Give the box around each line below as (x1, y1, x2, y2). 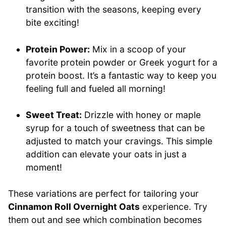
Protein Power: (26, 43, 90, 54)
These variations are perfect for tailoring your (8, 188, 199, 199)
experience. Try (140, 201, 207, 212)
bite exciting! (26, 17, 80, 28)
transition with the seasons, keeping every (26, 4, 202, 15)
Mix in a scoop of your (90, 43, 187, 54)
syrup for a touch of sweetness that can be (26, 123, 205, 134)
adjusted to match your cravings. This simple (26, 136, 213, 147)
